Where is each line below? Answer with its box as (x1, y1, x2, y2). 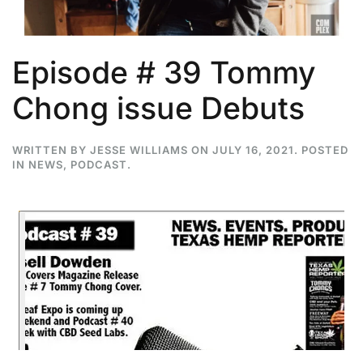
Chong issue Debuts (12, 90, 305, 127)
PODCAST (70, 158, 127, 172)
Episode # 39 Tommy (12, 54, 316, 92)
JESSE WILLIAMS (90, 143, 188, 157)
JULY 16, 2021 (212, 143, 294, 157)
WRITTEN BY (12, 143, 90, 157)
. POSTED (294, 143, 348, 157)
